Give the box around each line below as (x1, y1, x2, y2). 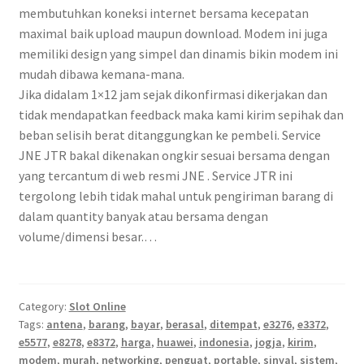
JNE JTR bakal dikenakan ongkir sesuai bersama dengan (18, 146, 330, 163)
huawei (156, 334, 193, 349)
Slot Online (68, 298, 126, 314)
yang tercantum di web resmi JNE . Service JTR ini (18, 167, 292, 184)
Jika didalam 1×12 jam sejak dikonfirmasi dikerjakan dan (18, 85, 327, 102)
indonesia (198, 334, 249, 349)
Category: (18, 298, 69, 314)
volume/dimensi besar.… (18, 227, 157, 245)
